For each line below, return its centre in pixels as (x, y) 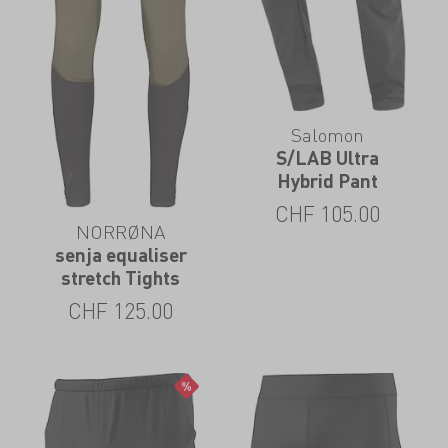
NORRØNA (120, 232)
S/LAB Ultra (327, 158)
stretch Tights (121, 278)
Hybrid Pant (327, 181)
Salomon (327, 135)
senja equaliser (120, 255)
